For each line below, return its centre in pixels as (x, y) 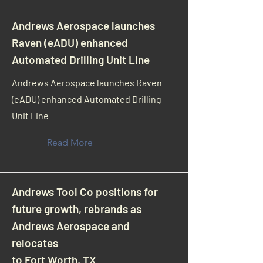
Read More (70, 142)
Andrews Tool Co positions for (85, 192)
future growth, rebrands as (77, 209)
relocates (35, 243)
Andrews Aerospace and (71, 226)
